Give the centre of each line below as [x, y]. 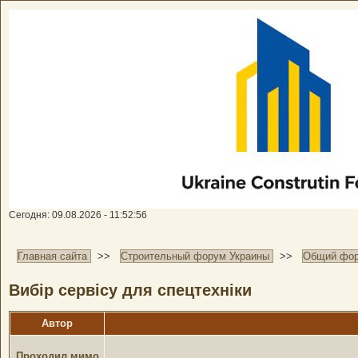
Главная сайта [52, 256]
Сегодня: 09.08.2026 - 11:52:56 [78, 215]
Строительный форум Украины [195, 256]
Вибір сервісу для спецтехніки [130, 290]
